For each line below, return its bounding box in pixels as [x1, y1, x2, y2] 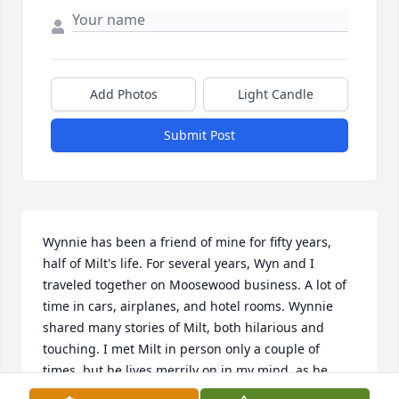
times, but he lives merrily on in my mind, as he [43, 362, 328, 379]
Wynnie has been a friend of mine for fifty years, [43, 233, 331, 251]
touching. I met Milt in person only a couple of [43, 340, 320, 358]
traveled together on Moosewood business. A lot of [43, 276, 346, 294]
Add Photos [89, 85, 158, 103]
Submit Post [164, 126, 235, 144]
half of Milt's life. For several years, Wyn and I [43, 255, 314, 273]
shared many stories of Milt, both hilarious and [43, 319, 324, 337]
